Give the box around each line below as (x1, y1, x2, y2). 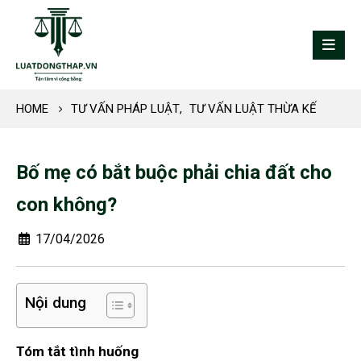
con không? (16, 193, 117, 217)
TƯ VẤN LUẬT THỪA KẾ (189, 102, 317, 117)
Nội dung (25, 293, 86, 313)
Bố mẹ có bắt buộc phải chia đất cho (16, 161, 332, 185)
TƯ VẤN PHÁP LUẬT (71, 102, 180, 117)
